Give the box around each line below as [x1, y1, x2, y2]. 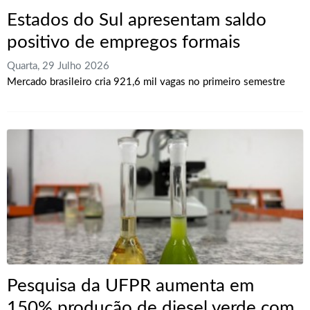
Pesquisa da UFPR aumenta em [7, 276, 254, 295]
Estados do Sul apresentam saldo [7, 11, 266, 30]
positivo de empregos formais [7, 33, 240, 52]
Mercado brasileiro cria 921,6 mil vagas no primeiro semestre [7, 76, 285, 87]
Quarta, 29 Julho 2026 [7, 60, 109, 71]
